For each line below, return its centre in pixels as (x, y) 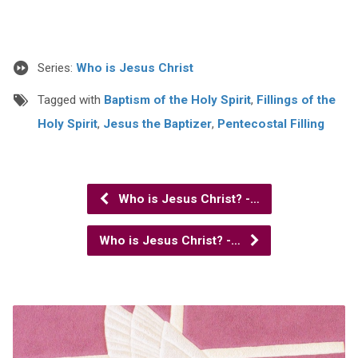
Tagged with (70, 99)
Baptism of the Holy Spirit (177, 99)
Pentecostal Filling (270, 123)
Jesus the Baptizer (157, 123)
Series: (56, 68)
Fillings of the (296, 99)
